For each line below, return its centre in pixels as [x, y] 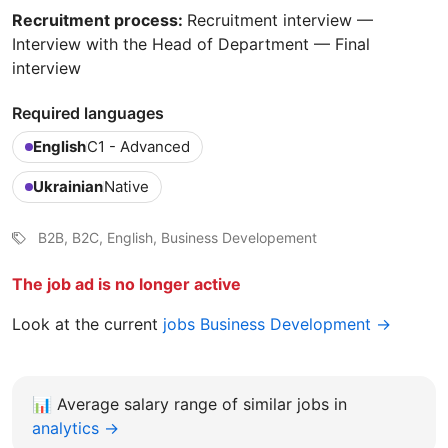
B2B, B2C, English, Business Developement [177, 238]
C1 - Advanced [138, 147]
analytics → [75, 428]
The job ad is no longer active [126, 284]
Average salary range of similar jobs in [202, 404]
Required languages [88, 113]
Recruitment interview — [280, 20]
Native [126, 187]
